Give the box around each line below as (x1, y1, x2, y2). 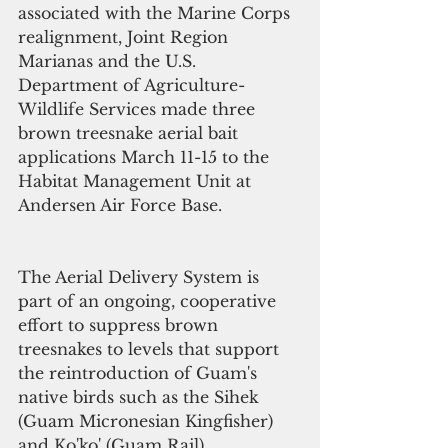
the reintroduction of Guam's (18, 363, 262, 384)
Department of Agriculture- (18, 75, 245, 96)
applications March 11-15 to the (18, 147, 274, 168)
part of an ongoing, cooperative (18, 291, 281, 312)
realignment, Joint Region (18, 27, 233, 48)
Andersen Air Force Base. (18, 195, 222, 216)
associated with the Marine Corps (18, 3, 295, 24)
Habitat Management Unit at (18, 171, 256, 192)
